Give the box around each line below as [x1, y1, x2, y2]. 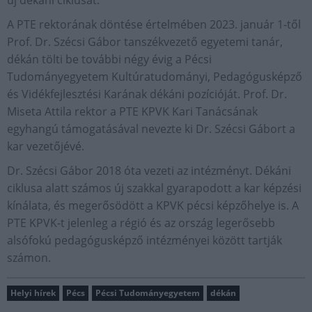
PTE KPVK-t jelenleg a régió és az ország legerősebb [7, 214, 275, 231]
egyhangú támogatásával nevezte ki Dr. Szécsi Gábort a [7, 120, 295, 136]
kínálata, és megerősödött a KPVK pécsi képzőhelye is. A [7, 197, 299, 213]
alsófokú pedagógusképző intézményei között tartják [7, 232, 282, 248]
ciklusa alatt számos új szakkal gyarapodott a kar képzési [7, 180, 302, 196]
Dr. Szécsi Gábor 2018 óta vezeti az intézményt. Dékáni [7, 162, 291, 178]
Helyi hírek [10, 286, 56, 299]
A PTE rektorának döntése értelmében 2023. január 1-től [7, 16, 301, 32]
